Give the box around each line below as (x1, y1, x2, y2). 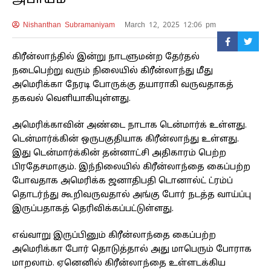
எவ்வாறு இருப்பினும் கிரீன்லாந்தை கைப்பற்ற (12, 230, 216, 241)
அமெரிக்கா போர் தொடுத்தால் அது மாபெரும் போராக (12, 244, 252, 255)
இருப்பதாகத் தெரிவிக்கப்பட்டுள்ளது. (12, 204, 174, 215)
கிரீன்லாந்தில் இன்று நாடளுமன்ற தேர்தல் (12, 52, 200, 63)
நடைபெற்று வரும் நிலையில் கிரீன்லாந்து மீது (12, 66, 213, 77)
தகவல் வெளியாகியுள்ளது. (12, 94, 131, 105)
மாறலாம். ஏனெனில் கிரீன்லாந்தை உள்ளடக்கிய (12, 258, 226, 269)
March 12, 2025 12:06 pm (124, 20, 216, 30)
